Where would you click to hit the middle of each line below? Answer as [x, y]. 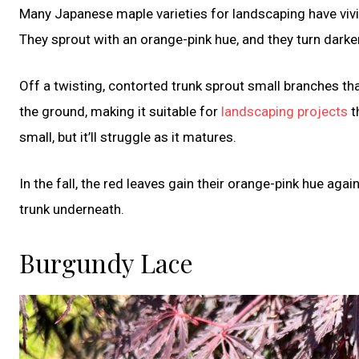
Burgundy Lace [106, 262]
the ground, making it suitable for [120, 111]
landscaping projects [284, 111]
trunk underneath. [72, 209]
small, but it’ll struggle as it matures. [128, 137]
